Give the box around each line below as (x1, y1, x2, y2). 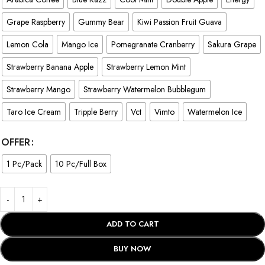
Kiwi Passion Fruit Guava (137, 15, 222, 28)
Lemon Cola (7, 38, 49, 50)
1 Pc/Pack (7, 157, 42, 170)
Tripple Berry (74, 105, 118, 118)
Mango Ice (62, 38, 98, 50)
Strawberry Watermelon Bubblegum (83, 83, 206, 95)
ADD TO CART (106, 218, 159, 230)
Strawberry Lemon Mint (106, 60, 186, 73)
